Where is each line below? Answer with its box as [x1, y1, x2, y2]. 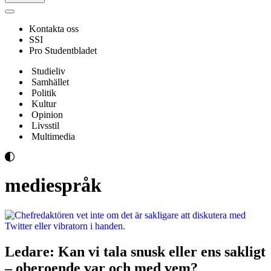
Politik [31, 88, 56, 98]
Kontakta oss [29, 24, 81, 34]
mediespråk [5, 174, 102, 197]
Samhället [31, 77, 69, 87]
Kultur [31, 99, 56, 109]
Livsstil [31, 120, 59, 131]
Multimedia [31, 131, 75, 142]
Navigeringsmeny [9, 11, 70, 20]
